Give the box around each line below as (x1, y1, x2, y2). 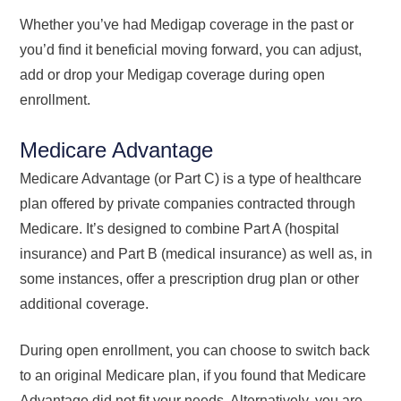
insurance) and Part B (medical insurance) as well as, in (20, 245, 373, 261)
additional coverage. (20, 295, 149, 311)
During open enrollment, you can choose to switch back (20, 342, 371, 358)
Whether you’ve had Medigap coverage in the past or (20, 16, 354, 32)
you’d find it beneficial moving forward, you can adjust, (20, 41, 363, 57)
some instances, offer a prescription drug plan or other (20, 270, 360, 286)
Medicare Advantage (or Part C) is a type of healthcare (20, 170, 363, 186)
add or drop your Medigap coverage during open (20, 66, 326, 82)
